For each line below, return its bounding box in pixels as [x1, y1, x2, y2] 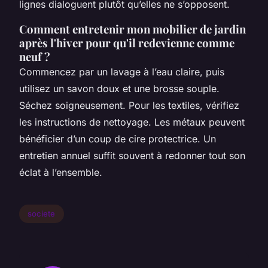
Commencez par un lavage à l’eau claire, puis [19, 65, 224, 78]
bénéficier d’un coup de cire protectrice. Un [19, 132, 216, 145]
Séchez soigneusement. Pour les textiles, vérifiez [19, 99, 239, 111]
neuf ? [19, 48, 50, 64]
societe [28, 209, 56, 219]
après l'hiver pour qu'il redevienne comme [19, 35, 234, 50]
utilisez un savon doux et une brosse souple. [19, 82, 220, 95]
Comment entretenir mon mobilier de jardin [19, 21, 246, 36]
